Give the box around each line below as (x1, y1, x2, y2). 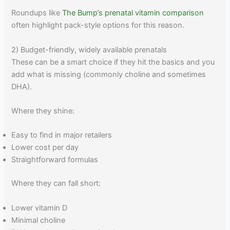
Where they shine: (11, 106, 75, 116)
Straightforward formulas (11, 155, 99, 165)
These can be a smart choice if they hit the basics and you (11, 57, 215, 67)
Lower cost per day (11, 143, 79, 152)
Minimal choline (11, 215, 66, 225)
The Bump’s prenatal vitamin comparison (62, 8, 204, 18)
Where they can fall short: (11, 179, 101, 188)
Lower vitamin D (11, 203, 68, 213)
